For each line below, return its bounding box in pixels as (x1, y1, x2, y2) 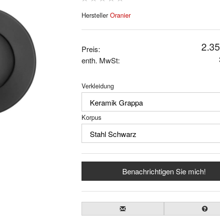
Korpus (81, 112, 101, 122)
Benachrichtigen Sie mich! (122, 166, 206, 177)
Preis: (81, 43, 100, 54)
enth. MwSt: (81, 55, 120, 66)
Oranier (110, 10, 131, 20)
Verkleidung (81, 81, 114, 91)
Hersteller (81, 10, 110, 20)
